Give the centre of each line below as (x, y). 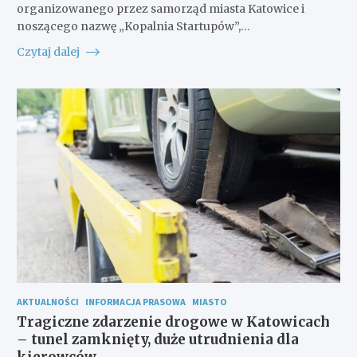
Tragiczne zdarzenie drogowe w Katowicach (173, 322)
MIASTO (209, 301)
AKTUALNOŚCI (47, 301)
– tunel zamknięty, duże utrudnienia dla (157, 339)
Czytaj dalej (49, 51)
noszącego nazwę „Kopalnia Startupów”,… (133, 26)
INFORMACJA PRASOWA (135, 301)
